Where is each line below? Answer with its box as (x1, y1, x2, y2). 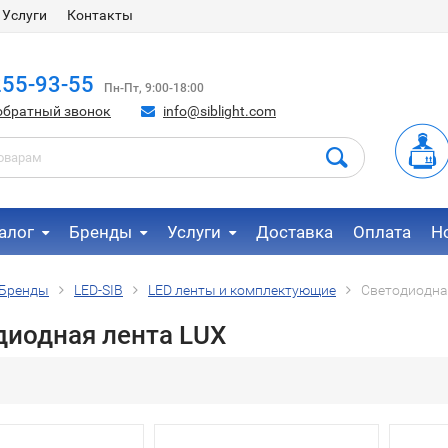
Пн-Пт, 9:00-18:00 (104, 81, 204, 95)
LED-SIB (74, 282, 123, 298)
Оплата (352, 222, 411, 242)
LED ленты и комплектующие (148, 282, 336, 298)
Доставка (255, 222, 333, 242)
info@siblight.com (163, 103, 276, 119)
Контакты (67, 7, 133, 23)
